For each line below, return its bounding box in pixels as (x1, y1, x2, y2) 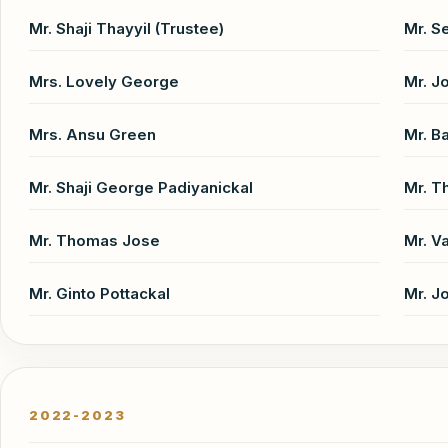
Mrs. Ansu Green (29, 124, 156, 144)
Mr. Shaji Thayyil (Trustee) (29, 18, 224, 38)
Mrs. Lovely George (29, 71, 179, 91)
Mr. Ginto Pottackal (29, 283, 170, 303)
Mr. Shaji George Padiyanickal (29, 177, 253, 197)
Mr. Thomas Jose (29, 230, 160, 250)
